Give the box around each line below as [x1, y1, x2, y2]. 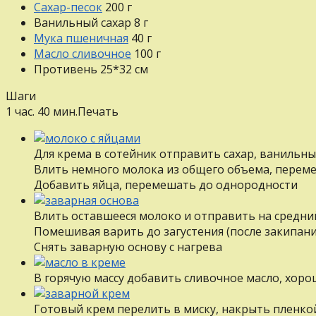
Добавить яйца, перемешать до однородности [34, 176, 298, 193]
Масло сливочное [34, 45, 131, 61]
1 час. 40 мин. [6, 103, 78, 119]
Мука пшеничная [34, 30, 128, 46]
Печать [78, 103, 119, 119]
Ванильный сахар [34, 14, 131, 30]
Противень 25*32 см [34, 61, 148, 77]
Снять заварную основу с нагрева [34, 238, 222, 255]
